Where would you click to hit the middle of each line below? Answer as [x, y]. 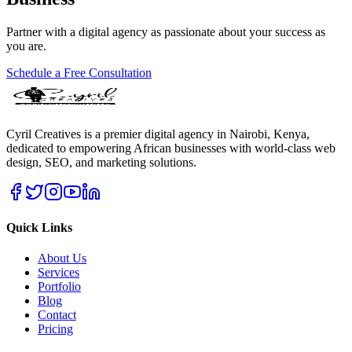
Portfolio [59, 287]
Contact [57, 315]
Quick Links [39, 227]
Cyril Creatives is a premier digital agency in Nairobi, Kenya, [158, 134]
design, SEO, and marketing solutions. [101, 162]
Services [59, 273]
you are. [26, 46]
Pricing [55, 329]
